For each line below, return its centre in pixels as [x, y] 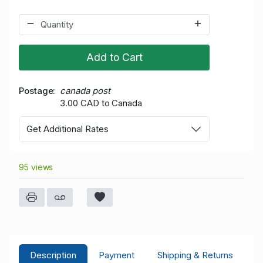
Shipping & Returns [195, 255]
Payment [117, 255]
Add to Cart [114, 58]
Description [53, 255]
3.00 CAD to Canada [101, 103]
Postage [36, 91]
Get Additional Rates [68, 129]
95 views [36, 167]
